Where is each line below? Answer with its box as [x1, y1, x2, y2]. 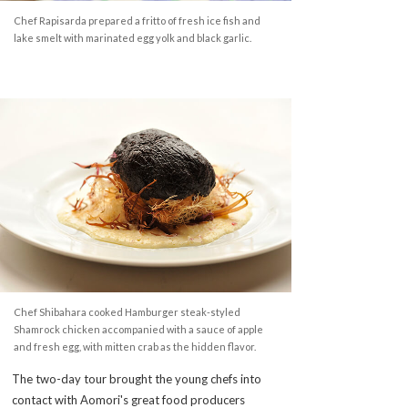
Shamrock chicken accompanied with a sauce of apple [14, 322, 263, 335]
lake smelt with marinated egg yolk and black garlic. [14, 31, 251, 44]
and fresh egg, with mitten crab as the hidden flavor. [14, 340, 256, 352]
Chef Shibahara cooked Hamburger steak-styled [14, 305, 240, 318]
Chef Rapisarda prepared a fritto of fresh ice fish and [14, 14, 260, 26]
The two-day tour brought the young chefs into [12, 371, 261, 386]
